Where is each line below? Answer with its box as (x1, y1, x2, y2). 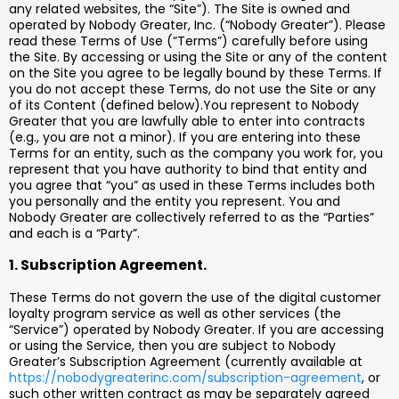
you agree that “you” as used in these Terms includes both (9, 176, 375, 194)
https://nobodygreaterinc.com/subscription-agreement (9, 369, 362, 387)
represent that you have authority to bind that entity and (9, 160, 367, 178)
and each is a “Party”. (9, 224, 140, 242)
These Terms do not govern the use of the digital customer (9, 289, 381, 306)
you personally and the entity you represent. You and (9, 192, 340, 210)
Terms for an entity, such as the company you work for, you (9, 144, 383, 162)
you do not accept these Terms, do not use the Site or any (9, 80, 376, 98)
